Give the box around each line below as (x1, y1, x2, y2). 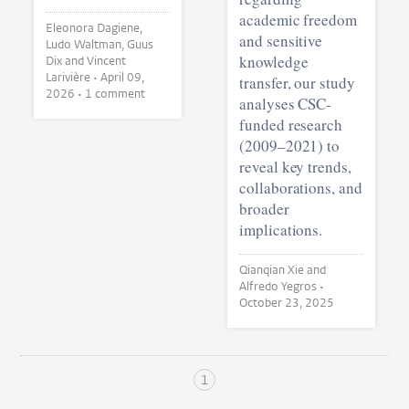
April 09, (100, 68, 145, 85)
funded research (238, 113, 343, 135)
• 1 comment (85, 85, 146, 101)
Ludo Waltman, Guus (46, 36, 128, 52)
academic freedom (238, 8, 358, 30)
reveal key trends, (238, 155, 351, 177)
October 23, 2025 (238, 294, 334, 310)
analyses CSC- (238, 92, 332, 114)
